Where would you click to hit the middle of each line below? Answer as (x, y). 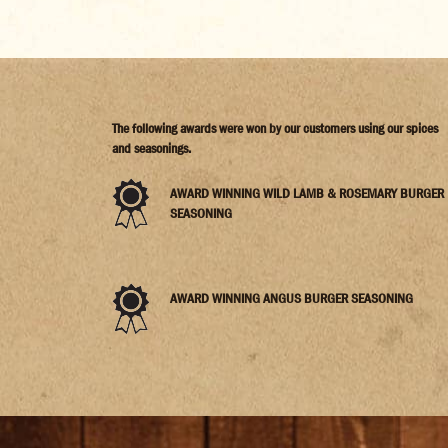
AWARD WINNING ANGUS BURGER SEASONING (291, 298)
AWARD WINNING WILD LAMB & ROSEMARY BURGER (307, 193)
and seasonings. (151, 148)
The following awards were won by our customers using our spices (275, 128)
